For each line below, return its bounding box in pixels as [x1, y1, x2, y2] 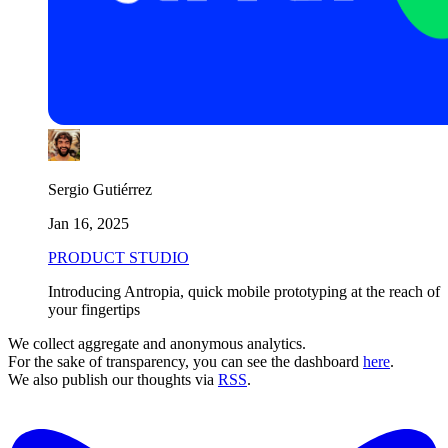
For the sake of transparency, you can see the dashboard [8, 352, 363, 370]
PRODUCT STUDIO [48, 248, 189, 266]
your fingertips [48, 300, 140, 318]
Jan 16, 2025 [48, 214, 129, 232]
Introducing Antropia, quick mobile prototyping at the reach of [48, 282, 440, 300]
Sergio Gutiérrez [48, 180, 152, 198]
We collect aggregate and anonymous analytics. [8, 334, 306, 352]
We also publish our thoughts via [8, 370, 218, 388]
